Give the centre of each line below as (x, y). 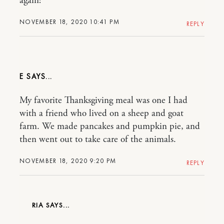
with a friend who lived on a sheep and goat (101, 114)
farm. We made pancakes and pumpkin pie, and (110, 127)
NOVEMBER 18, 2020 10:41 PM (69, 22)
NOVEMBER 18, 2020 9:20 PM (68, 161)
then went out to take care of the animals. (98, 140)
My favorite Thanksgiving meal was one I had (103, 101)
